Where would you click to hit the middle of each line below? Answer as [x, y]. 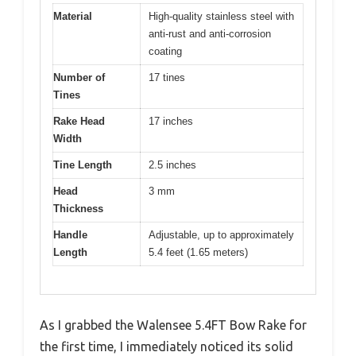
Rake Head [79, 122]
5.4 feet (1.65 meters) [198, 253]
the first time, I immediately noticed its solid [166, 346]
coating [165, 52]
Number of [79, 78]
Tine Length [83, 165]
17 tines [167, 78]
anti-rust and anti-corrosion [210, 34]
